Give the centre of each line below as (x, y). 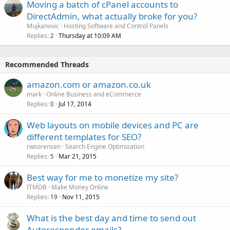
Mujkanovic (43, 26)
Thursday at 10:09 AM (90, 36)
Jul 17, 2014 (75, 104)
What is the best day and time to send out (111, 218)
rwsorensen (44, 147)
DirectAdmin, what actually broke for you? (112, 16)
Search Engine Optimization (105, 147)
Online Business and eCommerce (94, 94)
